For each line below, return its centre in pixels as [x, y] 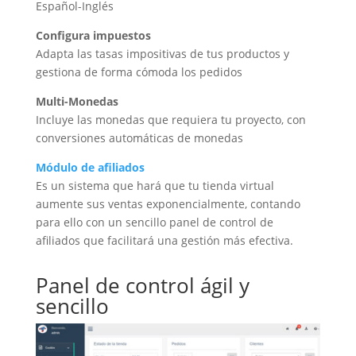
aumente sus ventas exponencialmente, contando [168, 204]
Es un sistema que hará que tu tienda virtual [155, 186]
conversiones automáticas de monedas [139, 138]
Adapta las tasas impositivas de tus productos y [162, 54]
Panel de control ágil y [142, 286]
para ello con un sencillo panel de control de [154, 222]
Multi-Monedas [77, 102]
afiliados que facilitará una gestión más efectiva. [164, 241]
